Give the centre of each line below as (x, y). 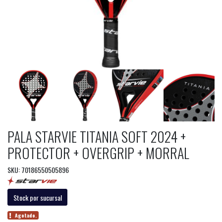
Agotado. (26, 215)
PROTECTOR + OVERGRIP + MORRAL (98, 153)
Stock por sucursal (37, 197)
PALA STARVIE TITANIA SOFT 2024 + (97, 136)
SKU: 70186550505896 (38, 169)
